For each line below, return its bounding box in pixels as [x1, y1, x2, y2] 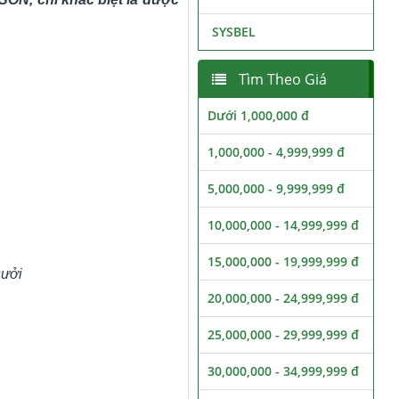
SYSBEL [211, 23, 256, 40]
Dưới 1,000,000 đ [207, 107, 309, 124]
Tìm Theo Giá [234, 69, 327, 89]
